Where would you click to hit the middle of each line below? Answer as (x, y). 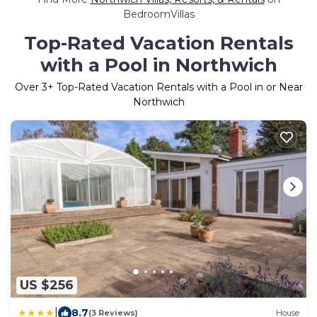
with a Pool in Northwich (158, 65)
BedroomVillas (158, 14)
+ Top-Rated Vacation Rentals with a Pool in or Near (175, 87)
